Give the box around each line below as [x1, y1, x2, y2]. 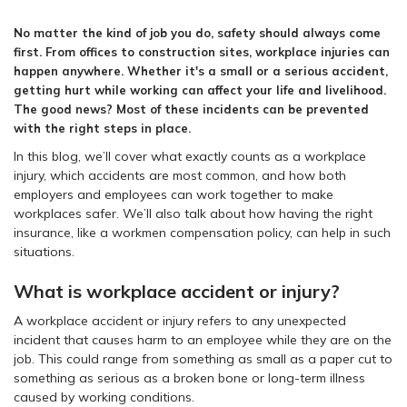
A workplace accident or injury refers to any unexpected [14, 312, 346, 329]
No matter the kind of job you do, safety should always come [14, 25, 381, 40]
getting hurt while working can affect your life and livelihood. [14, 82, 386, 97]
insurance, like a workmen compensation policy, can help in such [14, 223, 391, 241]
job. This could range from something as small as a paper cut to [14, 350, 392, 367]
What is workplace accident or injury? [14, 279, 340, 303]
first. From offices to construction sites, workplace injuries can [14, 44, 390, 59]
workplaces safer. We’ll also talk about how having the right [14, 204, 372, 222]
